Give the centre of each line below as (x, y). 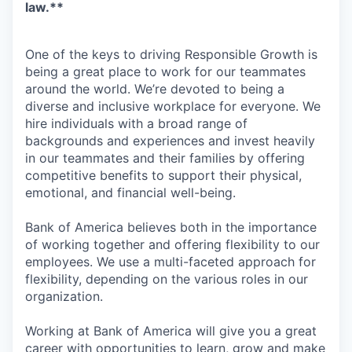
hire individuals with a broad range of (136, 123)
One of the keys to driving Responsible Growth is (171, 54)
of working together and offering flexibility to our (172, 244)
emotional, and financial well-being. (130, 192)
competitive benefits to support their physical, (163, 175)
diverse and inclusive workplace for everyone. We (173, 106)
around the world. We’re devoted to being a (155, 89)
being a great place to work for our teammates (165, 71)
